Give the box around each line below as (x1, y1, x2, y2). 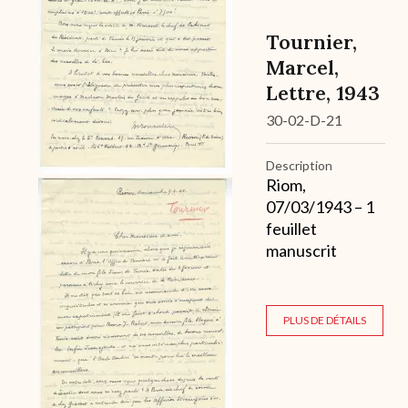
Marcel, (266, 54, 339, 80)
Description (266, 157, 332, 173)
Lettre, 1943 (266, 79, 380, 106)
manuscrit (266, 240, 337, 260)
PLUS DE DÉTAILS (283, 312, 366, 327)
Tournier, (266, 28, 357, 55)
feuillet (266, 218, 317, 239)
